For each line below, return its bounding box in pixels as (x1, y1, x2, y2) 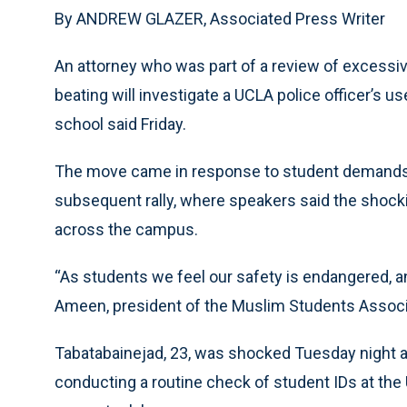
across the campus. (55, 220, 198, 239)
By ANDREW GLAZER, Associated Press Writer (55, 9, 385, 28)
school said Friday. (55, 114, 186, 134)
